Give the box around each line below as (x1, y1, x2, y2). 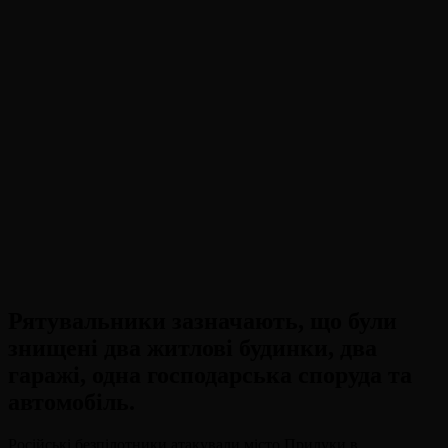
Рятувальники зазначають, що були (8, 307, 397, 334)
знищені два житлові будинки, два (8, 334, 377, 361)
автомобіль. (8, 388, 135, 415)
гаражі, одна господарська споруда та (8, 361, 412, 388)
